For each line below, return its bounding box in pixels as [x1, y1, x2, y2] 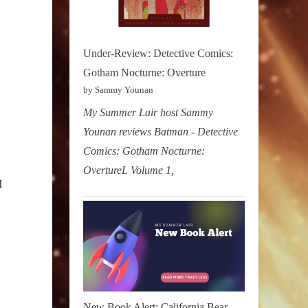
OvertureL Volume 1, [83, 164, 174, 177]
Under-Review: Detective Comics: [83, 47, 233, 59]
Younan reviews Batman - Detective [83, 126, 238, 138]
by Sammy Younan [83, 84, 153, 95]
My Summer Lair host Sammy [83, 107, 213, 119]
